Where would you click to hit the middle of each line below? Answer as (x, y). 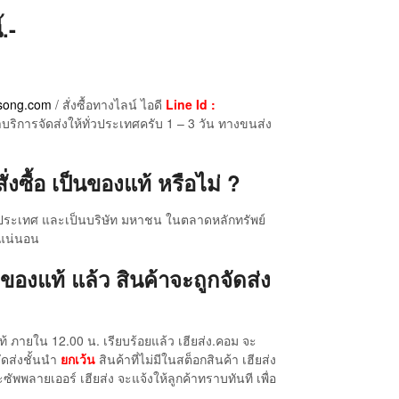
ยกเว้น (78, 359)
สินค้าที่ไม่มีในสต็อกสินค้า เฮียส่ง (186, 359)
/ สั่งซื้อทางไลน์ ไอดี (109, 105)
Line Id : (191, 105)
